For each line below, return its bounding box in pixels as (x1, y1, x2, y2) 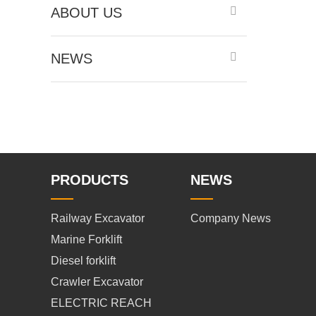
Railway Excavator (51, 212, 145, 224)
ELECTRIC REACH (51, 297, 152, 309)
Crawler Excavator (51, 276, 143, 288)
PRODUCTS (51, 172, 128, 188)
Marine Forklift (51, 233, 122, 245)
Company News (190, 212, 271, 224)
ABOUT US (51, 5, 122, 20)
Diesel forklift (51, 255, 116, 267)
